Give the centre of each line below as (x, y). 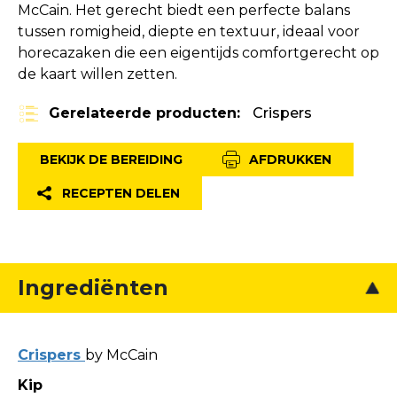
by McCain (121, 355)
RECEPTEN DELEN (121, 194)
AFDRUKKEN (290, 160)
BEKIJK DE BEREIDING (111, 160)
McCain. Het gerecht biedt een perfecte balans (184, 10)
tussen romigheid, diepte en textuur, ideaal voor (189, 31)
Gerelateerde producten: (144, 113)
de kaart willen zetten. (97, 74)
